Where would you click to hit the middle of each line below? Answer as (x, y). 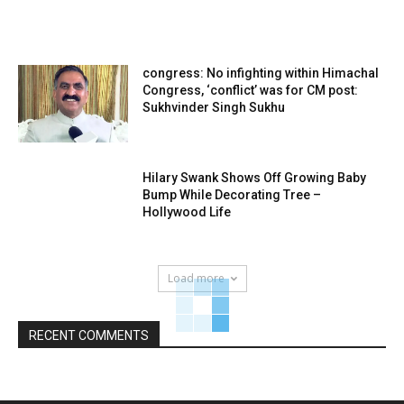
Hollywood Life (187, 212)
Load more (196, 278)
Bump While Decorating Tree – (232, 195)
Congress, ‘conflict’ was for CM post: (251, 91)
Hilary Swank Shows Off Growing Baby (255, 178)
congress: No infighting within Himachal (261, 73)
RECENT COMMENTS (89, 335)
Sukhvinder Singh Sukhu (214, 108)
